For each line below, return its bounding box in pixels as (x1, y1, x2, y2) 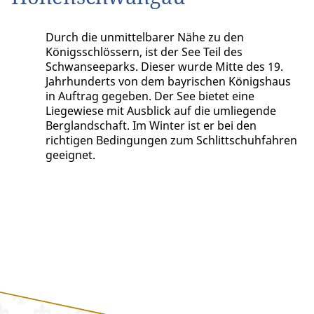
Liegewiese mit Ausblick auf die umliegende (45, 102, 276, 118)
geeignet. (45, 146, 95, 163)
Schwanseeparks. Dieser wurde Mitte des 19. (45, 58, 283, 74)
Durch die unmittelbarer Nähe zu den (45, 29, 244, 45)
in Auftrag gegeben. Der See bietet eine (45, 88, 254, 104)
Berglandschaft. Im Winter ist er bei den (45, 117, 257, 133)
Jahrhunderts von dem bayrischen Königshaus (45, 73, 291, 89)
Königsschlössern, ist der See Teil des (45, 43, 243, 60)
